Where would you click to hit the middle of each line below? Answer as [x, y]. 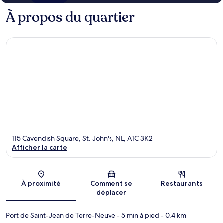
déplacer [111, 192]
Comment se [111, 183]
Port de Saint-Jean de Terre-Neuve [61, 215]
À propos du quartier [70, 18]
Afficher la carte [40, 147]
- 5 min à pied [137, 215]
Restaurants [182, 183]
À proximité [41, 183]
